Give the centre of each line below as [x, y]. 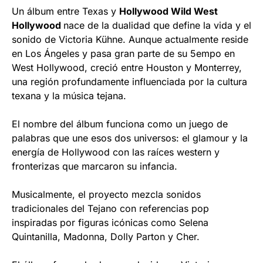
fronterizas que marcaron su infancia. [96, 166]
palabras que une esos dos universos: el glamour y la [130, 138]
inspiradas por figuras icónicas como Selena [110, 222]
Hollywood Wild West [168, 11]
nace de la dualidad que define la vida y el [157, 25]
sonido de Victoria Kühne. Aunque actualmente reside [130, 39]
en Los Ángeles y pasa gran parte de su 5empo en [123, 53]
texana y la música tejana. [69, 95]
